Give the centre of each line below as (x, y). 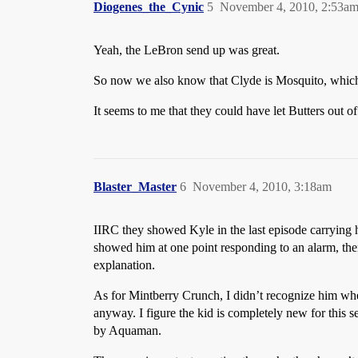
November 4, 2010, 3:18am (262, 187)
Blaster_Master (135, 187)
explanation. (124, 265)
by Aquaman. (127, 330)
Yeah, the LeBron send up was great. (187, 50)
